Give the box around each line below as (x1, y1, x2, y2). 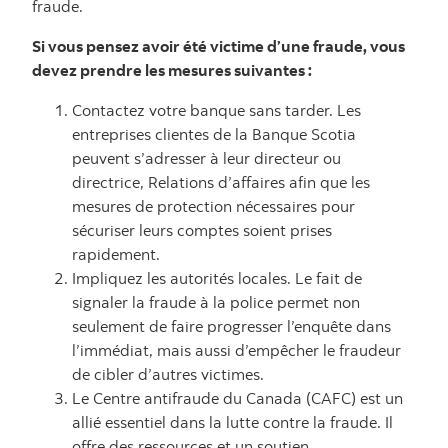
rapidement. (72, 244, 160, 264)
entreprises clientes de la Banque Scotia (72, 124, 356, 144)
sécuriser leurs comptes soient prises (72, 220, 332, 240)
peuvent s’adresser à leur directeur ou (72, 148, 341, 168)
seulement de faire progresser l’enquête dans (72, 316, 391, 336)
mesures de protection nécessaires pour (72, 196, 355, 216)
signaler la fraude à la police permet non (72, 292, 360, 312)
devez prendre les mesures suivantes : (32, 60, 312, 80)
